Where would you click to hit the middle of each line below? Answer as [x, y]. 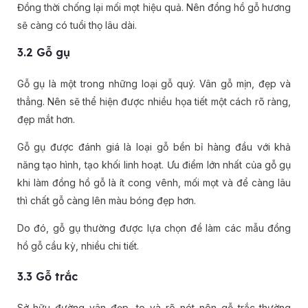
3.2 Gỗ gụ [43, 53]
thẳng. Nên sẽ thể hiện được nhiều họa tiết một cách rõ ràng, [154, 102]
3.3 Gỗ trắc [47, 277]
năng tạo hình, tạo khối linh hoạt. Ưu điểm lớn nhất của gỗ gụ [154, 165]
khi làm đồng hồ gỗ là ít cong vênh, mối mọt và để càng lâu [154, 183]
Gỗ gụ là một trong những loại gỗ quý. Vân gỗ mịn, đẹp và [154, 84]
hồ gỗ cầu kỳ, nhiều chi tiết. [78, 246]
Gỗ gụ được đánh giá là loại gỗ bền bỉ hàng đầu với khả [154, 147]
